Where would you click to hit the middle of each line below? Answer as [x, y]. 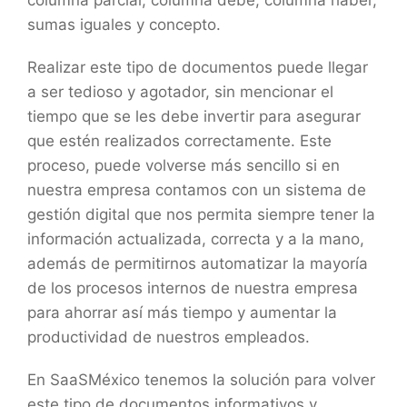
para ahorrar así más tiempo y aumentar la [182, 312]
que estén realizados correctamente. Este [179, 140]
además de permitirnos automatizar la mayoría [198, 263]
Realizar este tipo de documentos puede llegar [198, 67]
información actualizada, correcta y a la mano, [196, 238]
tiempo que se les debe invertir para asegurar [194, 116]
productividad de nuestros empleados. [171, 337]
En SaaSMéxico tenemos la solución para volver [201, 379]
